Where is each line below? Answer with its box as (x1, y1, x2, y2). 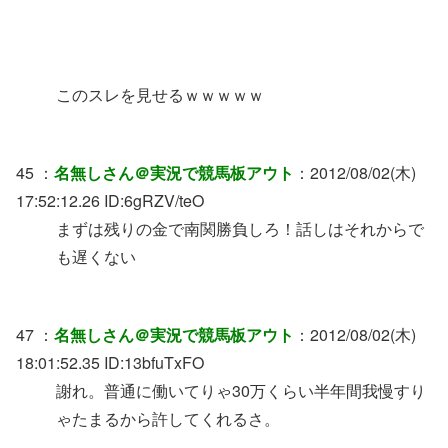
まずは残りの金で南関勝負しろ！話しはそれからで (56, 217, 424, 241)
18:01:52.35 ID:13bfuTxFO (16, 351, 204, 375)
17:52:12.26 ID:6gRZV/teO (16, 189, 204, 213)
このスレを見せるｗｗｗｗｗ (56, 82, 264, 106)
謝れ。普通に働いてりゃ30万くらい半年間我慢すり (56, 379, 426, 403)
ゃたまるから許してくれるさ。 (56, 407, 280, 431)
